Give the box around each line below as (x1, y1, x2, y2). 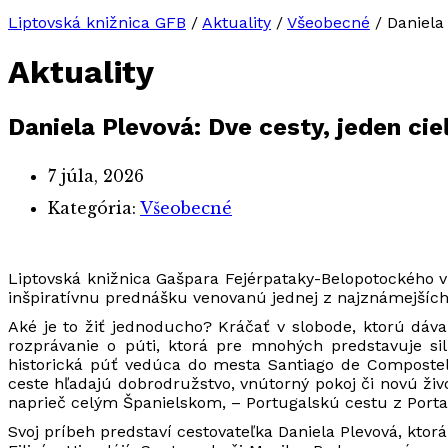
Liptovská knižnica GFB (8, 13, 186, 32)
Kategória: (48, 197, 140, 218)
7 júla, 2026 (48, 165, 144, 186)
